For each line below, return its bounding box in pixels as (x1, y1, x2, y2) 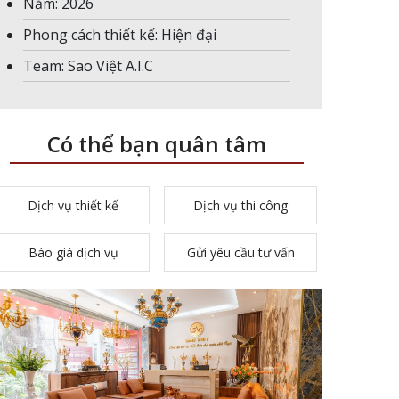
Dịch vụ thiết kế (28, 197, 118, 214)
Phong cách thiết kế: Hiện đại (23, 25, 216, 45)
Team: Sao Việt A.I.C (23, 56, 153, 76)
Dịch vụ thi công (193, 197, 288, 214)
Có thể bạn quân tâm (47, 129, 266, 159)
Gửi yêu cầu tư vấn (186, 244, 295, 261)
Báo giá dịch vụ (28, 244, 118, 261)
